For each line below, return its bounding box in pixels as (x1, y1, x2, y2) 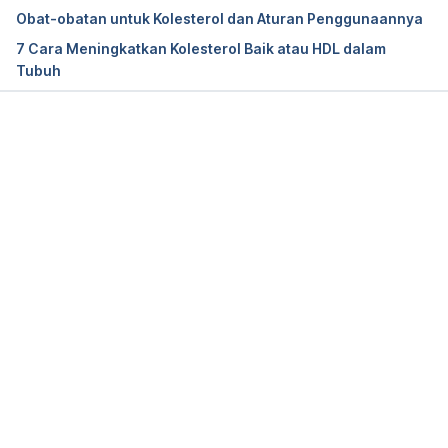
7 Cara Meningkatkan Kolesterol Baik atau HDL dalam (16, 39, 386, 57)
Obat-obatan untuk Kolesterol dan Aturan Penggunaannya (16, 9, 423, 27)
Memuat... (204, 142, 273, 160)
